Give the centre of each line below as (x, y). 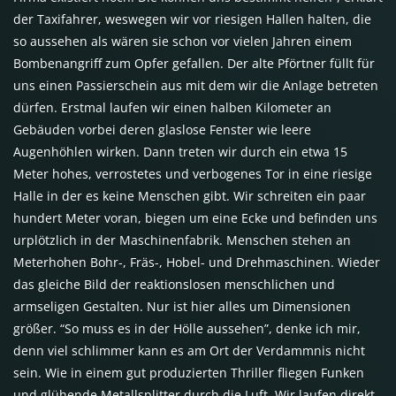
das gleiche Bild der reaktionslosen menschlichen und (174, 284)
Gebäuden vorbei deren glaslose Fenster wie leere (162, 129)
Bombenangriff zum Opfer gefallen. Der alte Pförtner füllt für (194, 63)
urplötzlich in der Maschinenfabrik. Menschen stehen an (182, 240)
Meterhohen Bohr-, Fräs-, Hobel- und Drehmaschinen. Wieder (197, 262)
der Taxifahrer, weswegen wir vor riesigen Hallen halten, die (192, 19)
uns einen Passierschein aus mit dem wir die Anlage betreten (196, 85)
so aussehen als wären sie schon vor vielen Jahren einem (183, 41)
